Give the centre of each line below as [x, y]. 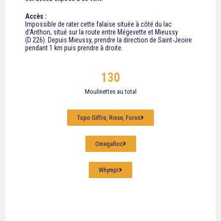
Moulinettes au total [110, 92]
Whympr [109, 170]
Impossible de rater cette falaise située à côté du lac [99, 24]
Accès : [36, 16]
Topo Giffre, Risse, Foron [109, 118]
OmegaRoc [109, 144]
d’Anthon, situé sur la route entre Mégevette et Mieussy [102, 32]
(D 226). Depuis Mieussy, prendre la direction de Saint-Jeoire [109, 40]
